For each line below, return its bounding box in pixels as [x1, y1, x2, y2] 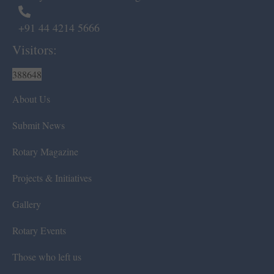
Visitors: [12, 41, 57, 59]
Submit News [12, 119, 65, 132]
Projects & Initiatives [12, 171, 92, 185]
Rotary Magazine [12, 145, 78, 158]
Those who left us [12, 250, 81, 264]
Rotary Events [12, 224, 66, 237]
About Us [12, 92, 50, 106]
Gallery [12, 198, 41, 211]
